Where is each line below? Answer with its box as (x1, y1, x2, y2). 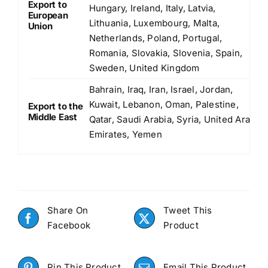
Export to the (28, 100, 83, 112)
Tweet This (163, 205, 212, 217)
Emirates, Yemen (89, 128, 162, 140)
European (28, 9, 68, 21)
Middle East (28, 111, 78, 123)
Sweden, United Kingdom (89, 62, 200, 74)
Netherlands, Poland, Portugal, (89, 32, 223, 44)
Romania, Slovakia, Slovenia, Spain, (89, 47, 243, 59)
